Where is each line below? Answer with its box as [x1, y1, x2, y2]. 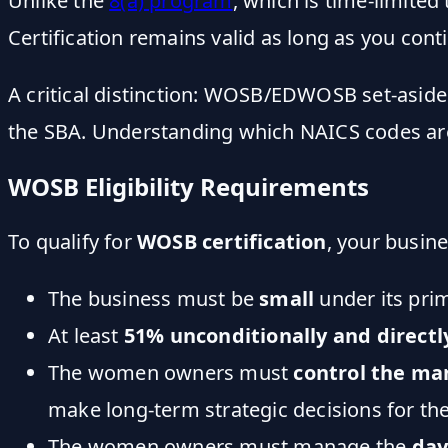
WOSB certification [137, 227, 327, 255]
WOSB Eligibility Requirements [8, 169, 369, 203]
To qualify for [8, 227, 137, 255]
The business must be [48, 284, 260, 312]
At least [48, 321, 124, 349]
